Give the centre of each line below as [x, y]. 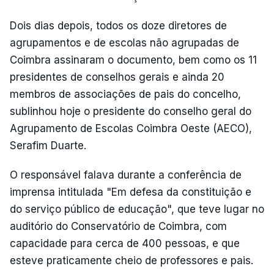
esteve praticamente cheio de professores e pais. [131, 261]
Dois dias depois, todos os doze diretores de [118, 26]
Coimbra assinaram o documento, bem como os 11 [133, 60]
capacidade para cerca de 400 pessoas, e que [125, 243]
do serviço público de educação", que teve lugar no [137, 209]
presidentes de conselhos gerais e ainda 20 [117, 77]
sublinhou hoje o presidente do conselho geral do [131, 111]
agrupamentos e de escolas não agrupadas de [124, 43]
